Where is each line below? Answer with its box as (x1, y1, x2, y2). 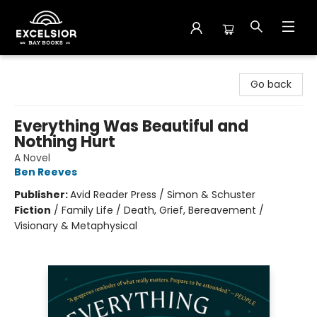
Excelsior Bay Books (11, 62, 104, 76)
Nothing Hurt (14, 131, 115, 153)
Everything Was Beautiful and (14, 115, 248, 137)
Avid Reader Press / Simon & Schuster (70, 188, 255, 202)
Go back (250, 77, 292, 91)
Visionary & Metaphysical (14, 219, 137, 233)
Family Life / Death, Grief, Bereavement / (62, 203, 264, 217)
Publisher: (14, 188, 70, 202)
